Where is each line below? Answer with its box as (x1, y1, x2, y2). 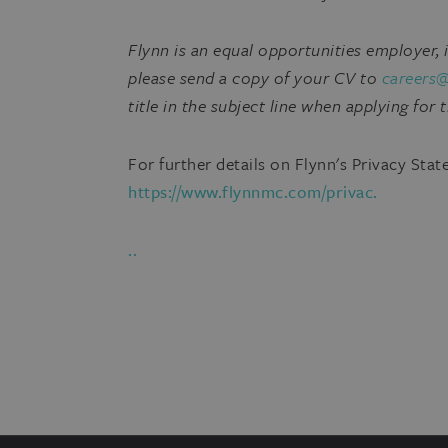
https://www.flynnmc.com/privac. (128, 179, 378, 204)
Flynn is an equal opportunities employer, (128, 37, 445, 62)
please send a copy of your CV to (128, 65, 382, 90)
